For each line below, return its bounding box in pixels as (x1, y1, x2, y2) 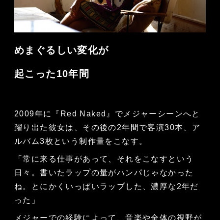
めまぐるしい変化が (14, 45, 109, 56)
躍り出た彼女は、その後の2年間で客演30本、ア (14, 123, 201, 132)
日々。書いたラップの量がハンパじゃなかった (14, 168, 194, 177)
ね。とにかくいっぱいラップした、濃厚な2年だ (14, 182, 199, 191)
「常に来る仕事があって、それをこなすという (14, 155, 194, 164)
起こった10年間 (14, 68, 90, 80)
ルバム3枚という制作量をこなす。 (14, 137, 148, 146)
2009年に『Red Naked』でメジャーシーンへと (14, 110, 200, 118)
